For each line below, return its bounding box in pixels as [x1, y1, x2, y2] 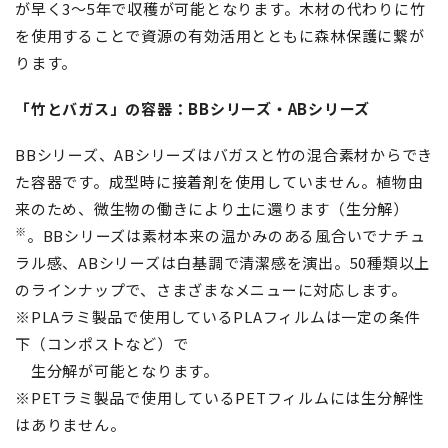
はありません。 [15, 414, 126, 435]
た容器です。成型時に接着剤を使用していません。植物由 [15, 171, 424, 192]
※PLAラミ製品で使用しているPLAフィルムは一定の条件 [15, 306, 420, 327]
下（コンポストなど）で [15, 333, 189, 354]
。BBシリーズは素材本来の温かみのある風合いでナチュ [26, 225, 426, 246]
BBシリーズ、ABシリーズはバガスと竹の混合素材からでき [15, 144, 433, 165]
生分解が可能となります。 [15, 360, 219, 381]
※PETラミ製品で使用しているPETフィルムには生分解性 [15, 387, 424, 408]
